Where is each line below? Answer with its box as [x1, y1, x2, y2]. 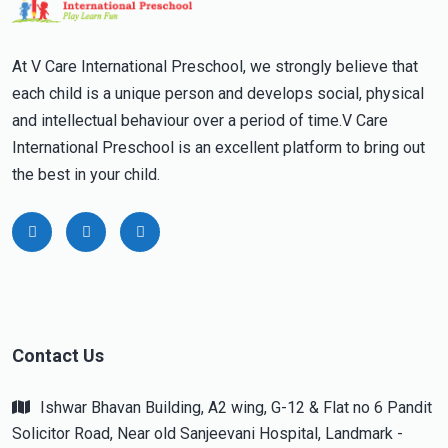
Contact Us [12, 344, 104, 366]
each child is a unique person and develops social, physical [12, 83, 424, 103]
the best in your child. [12, 164, 160, 184]
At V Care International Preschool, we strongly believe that [12, 56, 418, 76]
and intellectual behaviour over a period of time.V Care [12, 110, 388, 130]
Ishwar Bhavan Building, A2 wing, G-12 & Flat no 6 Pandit [40, 397, 432, 417]
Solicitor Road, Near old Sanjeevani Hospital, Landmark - [12, 423, 403, 443]
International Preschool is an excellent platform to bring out [12, 137, 425, 157]
